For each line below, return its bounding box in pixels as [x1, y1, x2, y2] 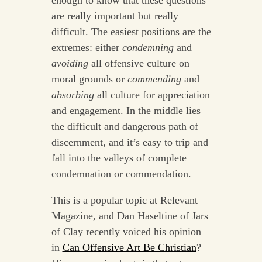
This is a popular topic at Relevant [51, 194, 198, 206]
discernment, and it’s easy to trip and [51, 136, 208, 149]
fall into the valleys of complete [51, 152, 187, 164]
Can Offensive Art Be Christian [62, 242, 196, 254]
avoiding [51, 57, 88, 70]
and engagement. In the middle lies [51, 105, 201, 117]
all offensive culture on [88, 57, 189, 70]
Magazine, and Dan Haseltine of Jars [51, 210, 208, 222]
